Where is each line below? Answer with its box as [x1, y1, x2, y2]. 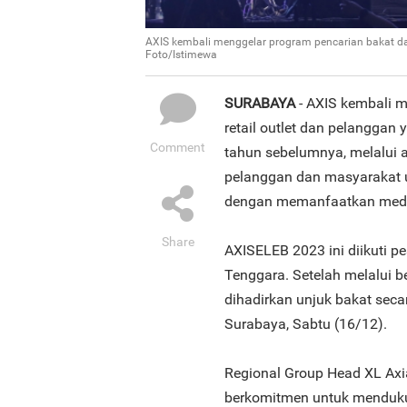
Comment [150, 139, 205, 154]
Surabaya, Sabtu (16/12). [224, 314, 387, 333]
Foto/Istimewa [145, 47, 217, 61]
